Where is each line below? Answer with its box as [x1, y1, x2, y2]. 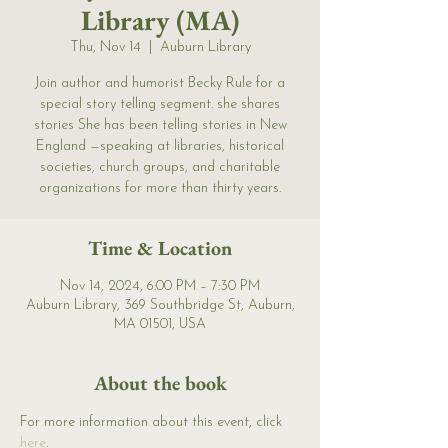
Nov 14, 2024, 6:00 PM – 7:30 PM [60, 279, 260, 295]
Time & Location [88, 235, 232, 262]
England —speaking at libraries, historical [36, 139, 284, 155]
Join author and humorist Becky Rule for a [35, 76, 285, 92]
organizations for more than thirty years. [39, 181, 281, 197]
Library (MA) [80, 2, 240, 39]
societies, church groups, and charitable [40, 160, 280, 176]
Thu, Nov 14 [69, 40, 141, 56]
